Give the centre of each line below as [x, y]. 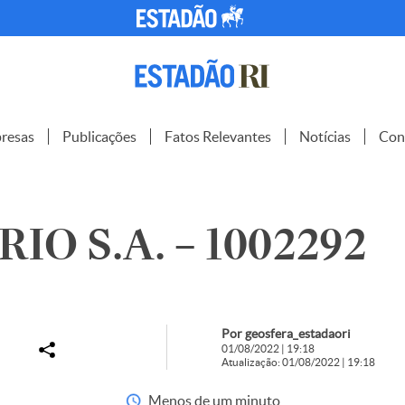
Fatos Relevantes [218, 137]
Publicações [99, 137]
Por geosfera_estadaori [286, 334]
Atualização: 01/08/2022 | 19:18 [298, 362]
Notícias [325, 137]
